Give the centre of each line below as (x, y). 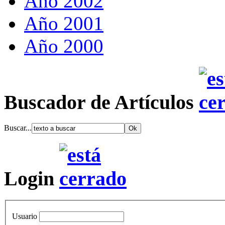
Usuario (25, 216)
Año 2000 (64, 46)
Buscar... (18, 128)
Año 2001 (64, 23)
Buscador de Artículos (101, 102)
